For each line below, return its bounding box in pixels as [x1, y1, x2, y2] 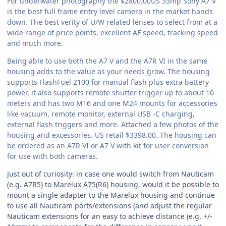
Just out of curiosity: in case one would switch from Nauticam [7, 168, 214, 179]
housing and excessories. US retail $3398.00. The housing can [7, 130, 216, 140]
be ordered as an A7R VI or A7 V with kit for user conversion [7, 140, 209, 150]
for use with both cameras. [7, 151, 98, 161]
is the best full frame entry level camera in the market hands [7, 6, 213, 16]
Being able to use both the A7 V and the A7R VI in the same [7, 55, 207, 66]
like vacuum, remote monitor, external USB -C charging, [7, 108, 195, 119]
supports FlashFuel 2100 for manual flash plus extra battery [7, 77, 209, 87]
